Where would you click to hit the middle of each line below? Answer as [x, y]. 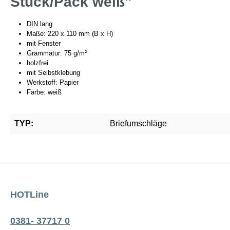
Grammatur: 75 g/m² [57, 53]
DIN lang [40, 24]
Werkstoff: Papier [53, 82]
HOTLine [30, 195]
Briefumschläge [138, 123]
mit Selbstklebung [53, 73]
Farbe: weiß [44, 92]
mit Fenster [44, 43]
